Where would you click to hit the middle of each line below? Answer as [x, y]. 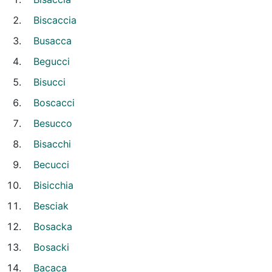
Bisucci [49, 82]
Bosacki [51, 247]
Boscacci [54, 103]
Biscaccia [55, 20]
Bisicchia [53, 185]
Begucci [52, 61]
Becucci [51, 165]
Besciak [51, 206]
